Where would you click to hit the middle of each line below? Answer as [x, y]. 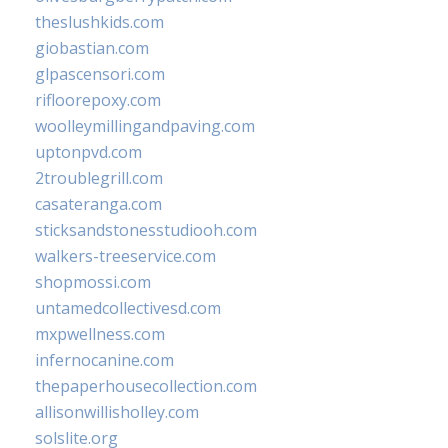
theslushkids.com [99, 21]
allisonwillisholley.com [117, 411]
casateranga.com [98, 203]
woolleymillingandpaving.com [145, 125]
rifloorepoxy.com [98, 99]
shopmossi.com [93, 281]
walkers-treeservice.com [125, 255]
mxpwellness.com [100, 333]
